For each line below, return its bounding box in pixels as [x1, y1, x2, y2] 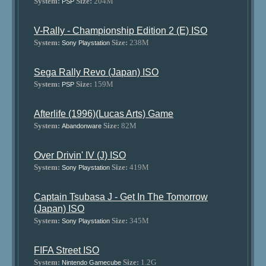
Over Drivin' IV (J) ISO [34, 150, 126, 160]
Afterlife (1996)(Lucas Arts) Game [34, 109, 174, 119]
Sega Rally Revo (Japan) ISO [34, 67, 159, 77]
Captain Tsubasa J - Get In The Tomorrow [34, 192, 208, 202]
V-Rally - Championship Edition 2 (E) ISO [34, 26, 208, 36]
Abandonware [62, 122, 102, 129]
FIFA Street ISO [34, 245, 100, 255]
